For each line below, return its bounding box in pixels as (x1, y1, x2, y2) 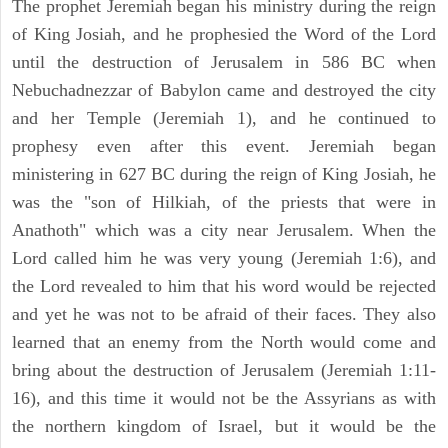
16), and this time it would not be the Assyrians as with (12, 388, 436, 409)
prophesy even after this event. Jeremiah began (12, 136, 436, 157)
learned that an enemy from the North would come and (12, 332, 436, 353)
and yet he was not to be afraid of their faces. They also (12, 304, 436, 325)
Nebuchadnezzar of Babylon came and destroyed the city (12, 80, 436, 101)
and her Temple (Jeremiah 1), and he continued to (12, 108, 436, 129)
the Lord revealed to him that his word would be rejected (12, 276, 436, 297)
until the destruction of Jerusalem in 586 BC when (12, 52, 436, 73)
